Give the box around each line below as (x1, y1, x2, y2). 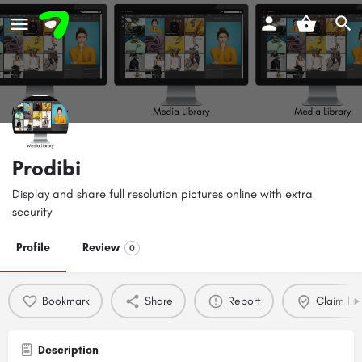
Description (38, 343, 99, 358)
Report (227, 293, 261, 308)
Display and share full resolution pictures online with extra (12, 187, 313, 202)
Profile (16, 241, 50, 255)
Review (82, 241, 120, 255)
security (12, 204, 52, 220)
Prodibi (12, 155, 81, 182)
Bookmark (41, 293, 90, 308)
